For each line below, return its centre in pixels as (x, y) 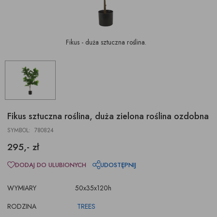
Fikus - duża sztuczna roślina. (106, 42)
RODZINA (22, 207)
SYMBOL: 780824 (31, 130)
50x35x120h (93, 188)
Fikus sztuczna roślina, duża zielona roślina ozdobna (108, 116)
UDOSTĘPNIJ (118, 165)
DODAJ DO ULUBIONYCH (51, 165)
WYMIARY (22, 188)
